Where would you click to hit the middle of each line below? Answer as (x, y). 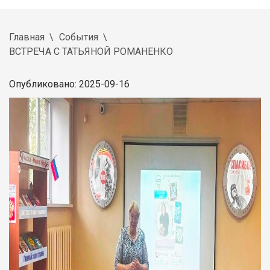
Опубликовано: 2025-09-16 (69, 84)
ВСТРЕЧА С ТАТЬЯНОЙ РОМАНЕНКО (91, 51)
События (79, 37)
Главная (27, 37)
